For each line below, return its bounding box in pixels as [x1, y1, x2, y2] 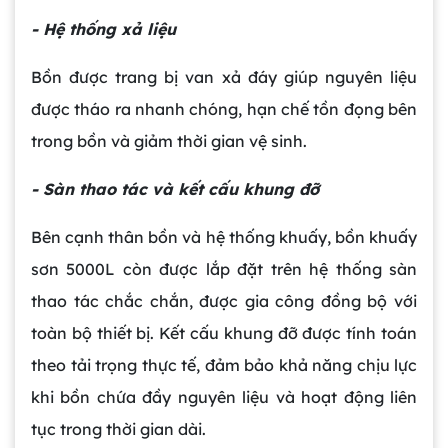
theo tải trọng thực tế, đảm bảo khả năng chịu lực [31, 355, 417, 376]
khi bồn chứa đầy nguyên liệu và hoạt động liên [31, 387, 417, 408]
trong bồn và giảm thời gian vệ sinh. [31, 131, 307, 152]
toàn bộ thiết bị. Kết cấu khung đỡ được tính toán [31, 323, 417, 344]
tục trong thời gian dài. [31, 419, 206, 440]
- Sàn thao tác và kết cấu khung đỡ [31, 179, 319, 200]
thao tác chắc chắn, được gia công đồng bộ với [31, 291, 417, 312]
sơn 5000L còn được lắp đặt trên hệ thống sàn [31, 259, 417, 280]
